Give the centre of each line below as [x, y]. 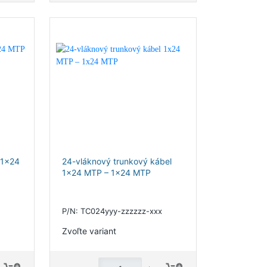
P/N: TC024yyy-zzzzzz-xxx [112, 211]
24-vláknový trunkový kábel [117, 161]
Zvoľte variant [89, 231]
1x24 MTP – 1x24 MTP [106, 173]
